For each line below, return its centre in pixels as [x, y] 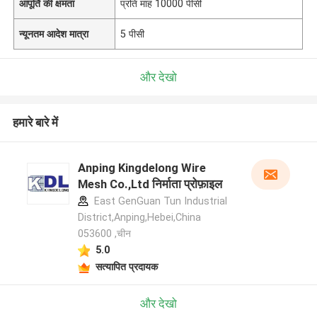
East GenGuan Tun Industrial [159, 201]
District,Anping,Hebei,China [139, 218]
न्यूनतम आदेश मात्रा [54, 34]
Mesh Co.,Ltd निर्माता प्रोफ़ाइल [150, 184]
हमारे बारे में [35, 123]
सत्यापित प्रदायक [126, 266]
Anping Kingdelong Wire [142, 168]
